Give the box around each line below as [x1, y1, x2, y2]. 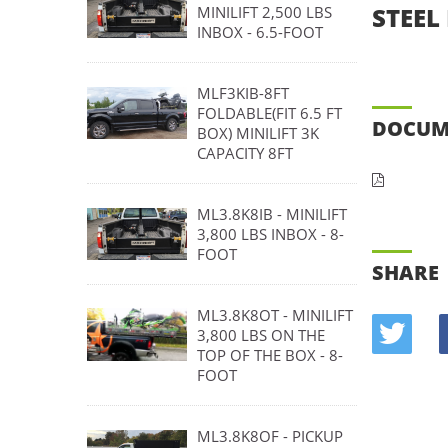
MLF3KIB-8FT [197, 83, 289, 103]
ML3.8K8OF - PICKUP [197, 426, 343, 446]
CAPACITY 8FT [197, 143, 293, 163]
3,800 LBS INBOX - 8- [197, 224, 344, 244]
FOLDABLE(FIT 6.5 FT [197, 103, 342, 123]
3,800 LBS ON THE [197, 325, 325, 345]
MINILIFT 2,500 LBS [197, 2, 332, 22]
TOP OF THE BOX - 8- [197, 345, 343, 365]
